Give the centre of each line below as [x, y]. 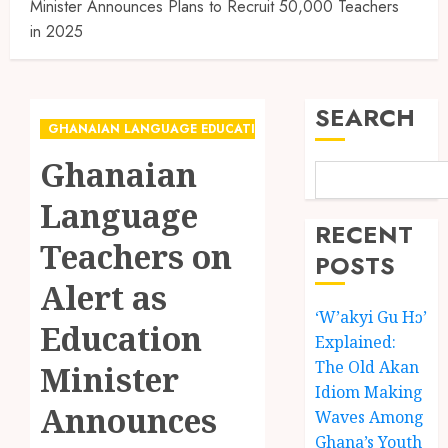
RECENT [364, 234]
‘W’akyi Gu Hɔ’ [371, 317]
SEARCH [365, 117]
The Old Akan [367, 367]
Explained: [356, 342]
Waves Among [370, 417]
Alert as [103, 297]
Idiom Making [369, 392]
